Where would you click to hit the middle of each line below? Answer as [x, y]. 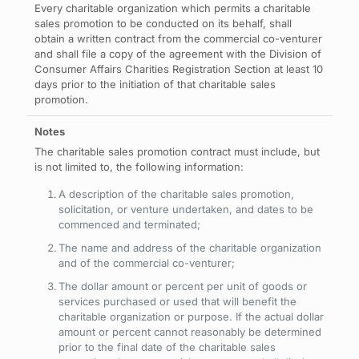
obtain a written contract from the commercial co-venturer [178, 38]
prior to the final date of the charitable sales [167, 347]
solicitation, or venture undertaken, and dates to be [186, 209]
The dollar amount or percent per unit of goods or [183, 286]
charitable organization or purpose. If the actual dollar [191, 317]
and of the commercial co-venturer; [147, 263]
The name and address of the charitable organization [190, 248]
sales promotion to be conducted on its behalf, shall [163, 23]
